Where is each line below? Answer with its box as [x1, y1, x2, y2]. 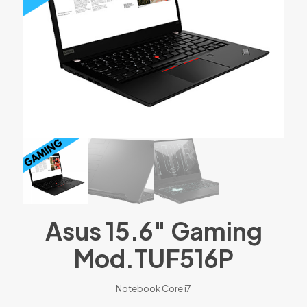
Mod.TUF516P [73, 243, 234, 274]
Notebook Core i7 [116, 283, 191, 295]
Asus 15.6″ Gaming [45, 216, 262, 247]
